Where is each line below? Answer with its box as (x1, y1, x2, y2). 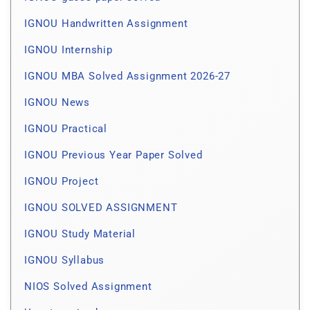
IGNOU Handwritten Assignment (24, 17, 188, 30)
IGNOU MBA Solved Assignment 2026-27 (24, 70, 230, 83)
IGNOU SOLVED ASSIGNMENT (24, 201, 178, 215)
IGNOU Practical (24, 122, 107, 136)
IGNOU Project (24, 175, 99, 188)
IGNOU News (24, 96, 90, 109)
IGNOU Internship (24, 44, 113, 57)
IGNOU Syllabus (24, 254, 105, 267)
